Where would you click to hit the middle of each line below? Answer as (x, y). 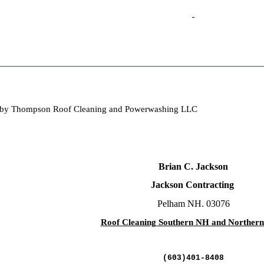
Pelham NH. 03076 (193, 203)
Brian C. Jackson (194, 166)
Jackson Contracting (193, 185)
